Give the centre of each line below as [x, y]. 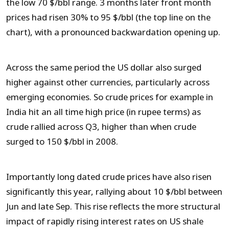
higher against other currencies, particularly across [108, 82]
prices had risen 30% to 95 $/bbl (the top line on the [108, 17]
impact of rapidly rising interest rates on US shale [105, 221]
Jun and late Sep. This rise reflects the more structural [113, 207]
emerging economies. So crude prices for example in [110, 97]
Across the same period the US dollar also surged [104, 67]
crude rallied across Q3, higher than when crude [101, 127]
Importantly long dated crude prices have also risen [109, 177]
